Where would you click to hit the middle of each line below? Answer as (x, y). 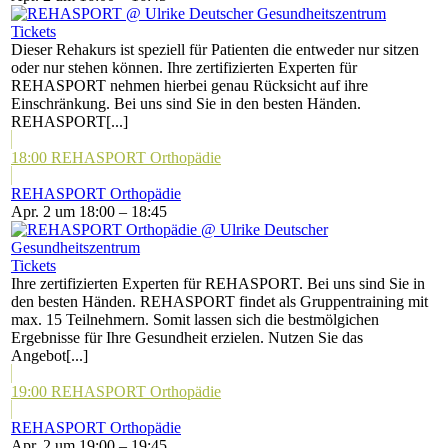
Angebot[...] (49, 355)
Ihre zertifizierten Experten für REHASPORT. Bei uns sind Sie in (218, 283)
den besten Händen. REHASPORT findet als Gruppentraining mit (219, 301)
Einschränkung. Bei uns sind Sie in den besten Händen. (186, 103)
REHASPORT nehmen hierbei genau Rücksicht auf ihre (189, 85)
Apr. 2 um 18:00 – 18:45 (89, 211)
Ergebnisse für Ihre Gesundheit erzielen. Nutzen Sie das (187, 337)
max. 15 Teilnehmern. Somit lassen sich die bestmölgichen (195, 319)
